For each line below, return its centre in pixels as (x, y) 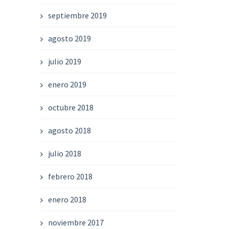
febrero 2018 (71, 176)
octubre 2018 (71, 107)
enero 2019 (67, 84)
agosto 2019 (70, 38)
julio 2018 (65, 153)
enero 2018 (67, 199)
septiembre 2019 (78, 15)
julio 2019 (65, 61)
